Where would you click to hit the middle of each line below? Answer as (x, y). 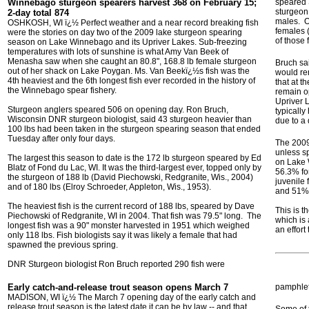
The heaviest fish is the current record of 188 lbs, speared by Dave (131, 206)
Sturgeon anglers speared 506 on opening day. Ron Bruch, (118, 110)
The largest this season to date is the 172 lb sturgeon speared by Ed (134, 158)
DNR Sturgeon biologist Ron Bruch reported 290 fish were (116, 264)
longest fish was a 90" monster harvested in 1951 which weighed (129, 226)
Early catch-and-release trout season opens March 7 (118, 287)
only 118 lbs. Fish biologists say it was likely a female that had (122, 235)
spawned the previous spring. (63, 245)
